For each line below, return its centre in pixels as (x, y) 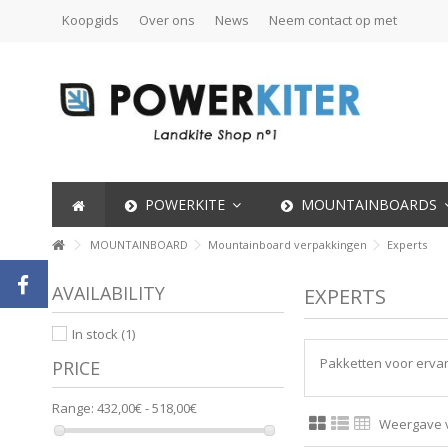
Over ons (167, 20)
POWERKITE (185, 205)
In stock (95, 334)
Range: (73, 408)
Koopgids (90, 20)
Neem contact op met (333, 20)
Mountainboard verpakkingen (287, 244)
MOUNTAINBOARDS (369, 205)
